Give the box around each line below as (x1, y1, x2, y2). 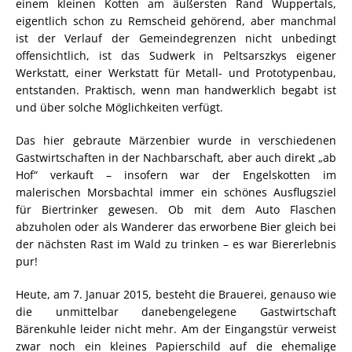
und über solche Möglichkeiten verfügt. (16, 100, 223, 115)
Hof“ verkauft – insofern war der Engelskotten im (16, 167, 336, 183)
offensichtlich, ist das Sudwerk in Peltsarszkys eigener (16, 48, 336, 64)
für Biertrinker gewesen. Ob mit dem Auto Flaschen (16, 202, 336, 218)
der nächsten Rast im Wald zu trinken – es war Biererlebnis (16, 236, 336, 252)
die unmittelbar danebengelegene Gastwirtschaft (16, 304, 336, 320)
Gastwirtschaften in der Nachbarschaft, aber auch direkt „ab (16, 150, 336, 166)
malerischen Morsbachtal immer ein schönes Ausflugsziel (16, 185, 336, 200)
